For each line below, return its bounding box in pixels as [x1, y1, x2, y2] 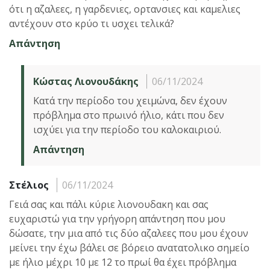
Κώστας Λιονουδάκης [33, 74, 139, 88]
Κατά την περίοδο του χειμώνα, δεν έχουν [33, 93, 227, 107]
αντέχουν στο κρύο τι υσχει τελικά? [9, 16, 174, 30]
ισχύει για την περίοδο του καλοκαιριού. [33, 122, 221, 136]
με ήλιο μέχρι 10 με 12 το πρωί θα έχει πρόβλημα [9, 255, 236, 269]
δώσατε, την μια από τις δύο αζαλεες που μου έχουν [9, 226, 248, 240]
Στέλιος [9, 178, 49, 192]
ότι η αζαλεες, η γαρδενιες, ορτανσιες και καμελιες [9, 2, 240, 16]
